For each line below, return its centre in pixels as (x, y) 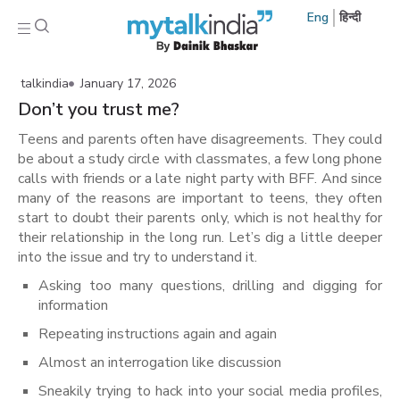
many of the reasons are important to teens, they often (200, 198)
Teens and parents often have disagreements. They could (200, 139)
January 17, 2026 (128, 83)
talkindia (45, 83)
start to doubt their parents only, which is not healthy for (200, 217)
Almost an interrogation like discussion (160, 362)
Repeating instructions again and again (158, 333)
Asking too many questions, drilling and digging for (210, 285)
